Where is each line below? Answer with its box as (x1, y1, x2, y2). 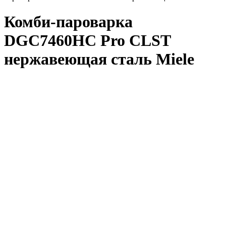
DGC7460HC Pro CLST (4, 31, 171, 50)
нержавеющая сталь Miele (4, 50, 194, 69)
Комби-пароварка (4, 13, 133, 31)
